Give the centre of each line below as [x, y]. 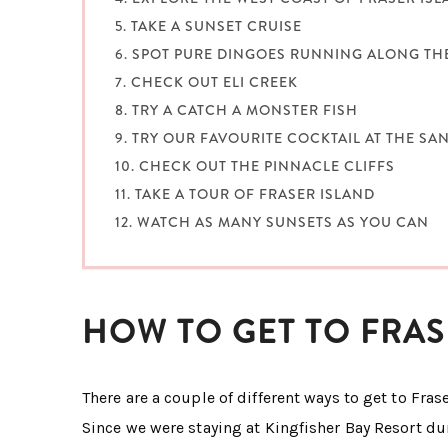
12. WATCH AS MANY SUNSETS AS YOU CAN [272, 222]
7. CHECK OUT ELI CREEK [206, 82]
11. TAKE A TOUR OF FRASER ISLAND [245, 194]
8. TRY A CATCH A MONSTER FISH [236, 110]
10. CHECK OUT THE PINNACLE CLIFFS [255, 166]
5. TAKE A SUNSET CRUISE [208, 26]
